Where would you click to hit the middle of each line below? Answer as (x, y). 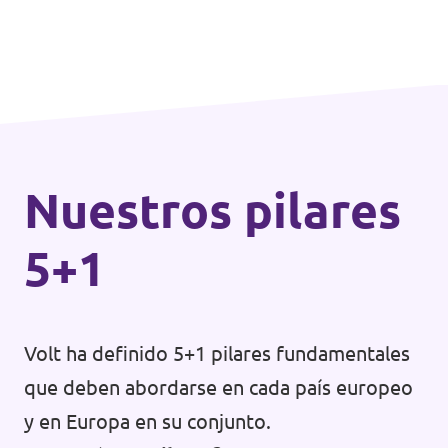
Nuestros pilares (212, 210)
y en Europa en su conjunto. (147, 422)
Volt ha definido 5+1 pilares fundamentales (217, 354)
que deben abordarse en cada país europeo (218, 388)
